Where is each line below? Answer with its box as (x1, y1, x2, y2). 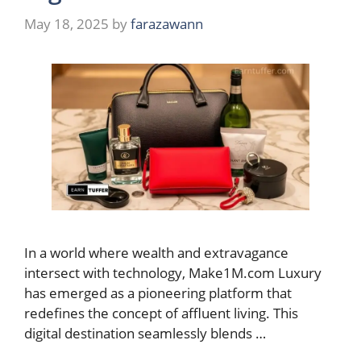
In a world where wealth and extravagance (24, 243, 288, 263)
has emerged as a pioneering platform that (24, 284, 292, 303)
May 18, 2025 (24, 14, 109, 33)
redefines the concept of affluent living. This (24, 304, 298, 323)
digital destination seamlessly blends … (24, 324, 266, 343)
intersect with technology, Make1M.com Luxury (24, 263, 322, 283)
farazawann (131, 14, 203, 33)
